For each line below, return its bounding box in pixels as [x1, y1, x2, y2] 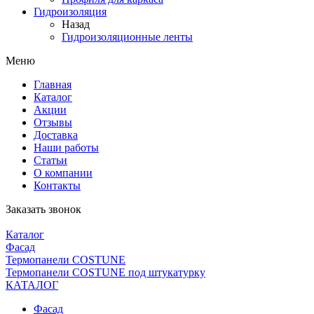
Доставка [34, 129, 78, 141]
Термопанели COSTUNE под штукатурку [6, 266, 205, 278]
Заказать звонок [6, 203, 81, 215]
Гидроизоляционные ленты [62, 31, 193, 43]
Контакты [34, 179, 81, 191]
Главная [34, 78, 71, 90]
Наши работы [34, 142, 99, 153]
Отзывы [34, 116, 72, 128]
